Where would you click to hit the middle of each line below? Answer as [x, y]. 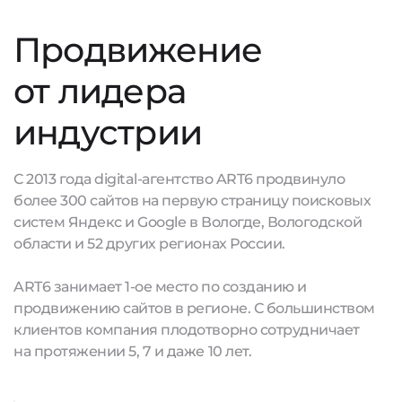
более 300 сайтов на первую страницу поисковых [192, 201]
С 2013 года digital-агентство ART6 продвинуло [179, 179]
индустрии [108, 132]
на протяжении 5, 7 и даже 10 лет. [133, 351]
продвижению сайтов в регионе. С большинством [194, 308]
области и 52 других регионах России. [149, 244]
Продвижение [138, 50]
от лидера [100, 91]
